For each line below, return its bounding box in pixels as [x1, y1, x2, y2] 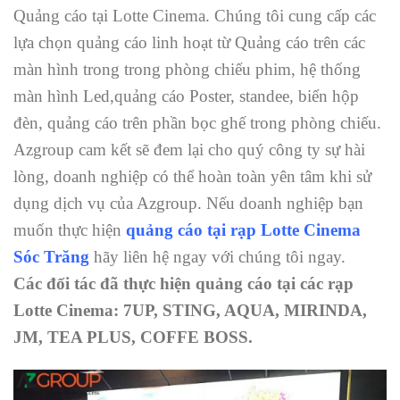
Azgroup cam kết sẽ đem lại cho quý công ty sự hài [13, 140, 365, 160]
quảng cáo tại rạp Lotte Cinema [126, 221, 361, 240]
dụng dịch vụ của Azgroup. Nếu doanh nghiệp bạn [13, 194, 363, 213]
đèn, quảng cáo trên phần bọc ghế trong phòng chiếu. [13, 113, 381, 133]
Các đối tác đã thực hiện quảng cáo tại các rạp [13, 274, 354, 294]
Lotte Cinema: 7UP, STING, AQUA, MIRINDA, [13, 301, 367, 321]
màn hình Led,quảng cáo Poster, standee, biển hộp [13, 87, 359, 106]
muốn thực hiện [13, 221, 126, 240]
